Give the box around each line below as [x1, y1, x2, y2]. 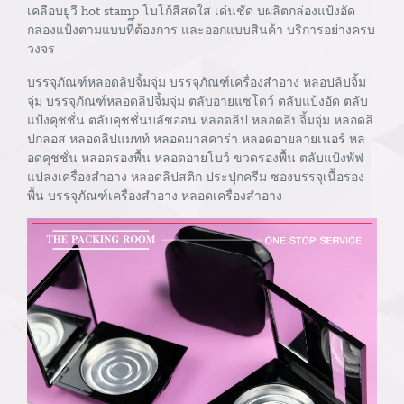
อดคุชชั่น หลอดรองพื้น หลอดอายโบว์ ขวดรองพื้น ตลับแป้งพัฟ [27, 147, 363, 166]
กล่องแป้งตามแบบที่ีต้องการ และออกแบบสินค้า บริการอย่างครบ [27, 19, 375, 38]
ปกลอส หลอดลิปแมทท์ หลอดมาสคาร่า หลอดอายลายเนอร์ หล [27, 128, 365, 147]
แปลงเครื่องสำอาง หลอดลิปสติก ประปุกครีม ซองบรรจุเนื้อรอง [27, 166, 364, 185]
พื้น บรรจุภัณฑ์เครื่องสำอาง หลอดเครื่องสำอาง [27, 185, 282, 204]
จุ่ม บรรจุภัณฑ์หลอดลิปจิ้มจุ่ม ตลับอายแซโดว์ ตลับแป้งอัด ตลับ [27, 90, 368, 109]
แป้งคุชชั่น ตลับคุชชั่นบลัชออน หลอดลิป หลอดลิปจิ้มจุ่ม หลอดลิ [27, 109, 373, 128]
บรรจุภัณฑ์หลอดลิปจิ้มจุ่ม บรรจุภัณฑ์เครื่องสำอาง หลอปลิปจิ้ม [27, 71, 366, 90]
